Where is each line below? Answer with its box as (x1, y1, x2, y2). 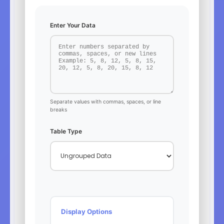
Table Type (50, 127, 82, 135)
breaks (50, 106, 67, 113)
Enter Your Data (50, 21, 95, 29)
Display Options (61, 207, 112, 215)
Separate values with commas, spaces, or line (50, 98, 161, 105)
